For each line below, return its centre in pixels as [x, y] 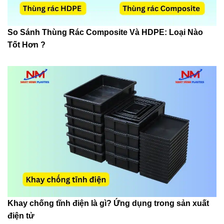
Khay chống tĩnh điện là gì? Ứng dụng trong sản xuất [108, 203]
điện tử [21, 215]
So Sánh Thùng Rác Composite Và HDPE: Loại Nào [105, 32]
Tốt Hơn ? [26, 45]
